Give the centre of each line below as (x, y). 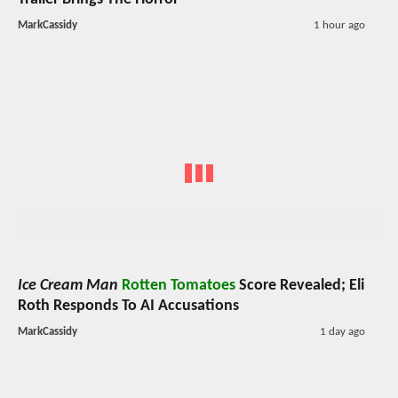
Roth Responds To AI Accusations (128, 306)
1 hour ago (339, 25)
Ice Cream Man (68, 286)
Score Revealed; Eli (300, 286)
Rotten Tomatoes (179, 286)
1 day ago (342, 332)
